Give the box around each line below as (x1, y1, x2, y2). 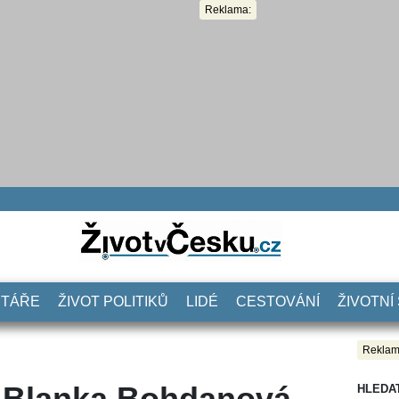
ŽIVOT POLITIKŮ (58, 293, 168, 309)
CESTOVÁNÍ (236, 293, 320, 309)
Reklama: (205, 4, 251, 16)
